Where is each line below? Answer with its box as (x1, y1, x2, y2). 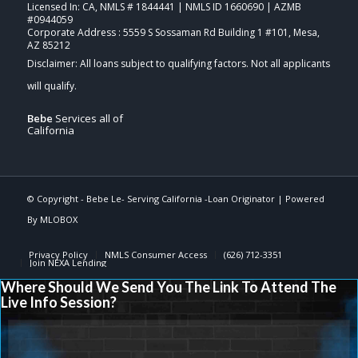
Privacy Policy (28, 248, 88, 261)
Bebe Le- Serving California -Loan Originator (86, 192, 275, 205)
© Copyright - (26, 192, 86, 205)
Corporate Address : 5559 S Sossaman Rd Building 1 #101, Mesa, (26, 25, 320, 39)
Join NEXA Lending (29, 256, 106, 268)
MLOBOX (39, 213, 78, 225)
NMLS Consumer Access (104, 248, 207, 261)
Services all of (52, 110, 123, 125)
